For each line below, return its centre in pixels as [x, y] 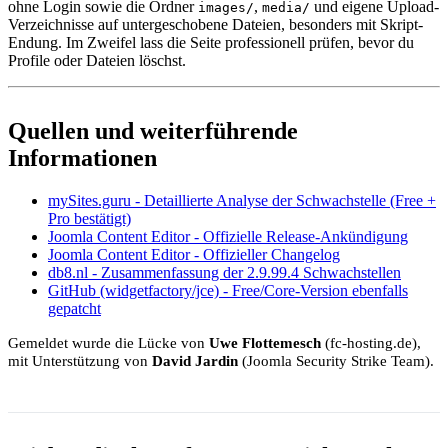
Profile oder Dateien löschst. [97, 61]
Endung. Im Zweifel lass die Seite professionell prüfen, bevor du [211, 43]
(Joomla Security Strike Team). [336, 361]
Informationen [82, 158]
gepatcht [74, 309]
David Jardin [195, 361]
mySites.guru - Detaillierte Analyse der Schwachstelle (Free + [242, 201]
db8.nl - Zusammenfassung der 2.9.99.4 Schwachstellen [224, 273]
